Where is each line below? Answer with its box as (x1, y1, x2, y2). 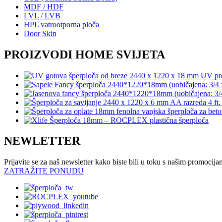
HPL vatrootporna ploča (24, 20, 99, 29)
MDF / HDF (24, 2, 63, 11)
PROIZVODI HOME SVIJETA (4, 48, 165, 61)
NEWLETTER (4, 134, 80, 148)
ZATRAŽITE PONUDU (4, 166, 84, 175)
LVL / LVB (24, 11, 60, 20)
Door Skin (24, 29, 56, 38)
